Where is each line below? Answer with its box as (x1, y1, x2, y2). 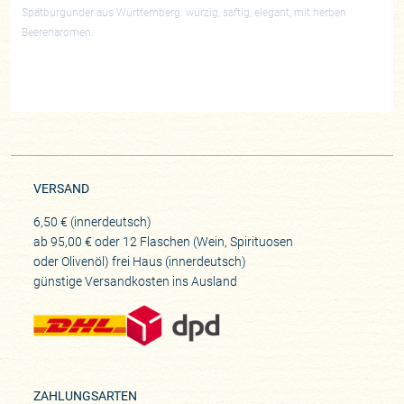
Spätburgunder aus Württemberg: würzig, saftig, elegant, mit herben (22, 5, 347, 19)
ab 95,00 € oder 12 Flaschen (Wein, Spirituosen (32, 234, 293, 249)
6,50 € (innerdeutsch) (32, 214, 151, 229)
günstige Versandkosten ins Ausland (32, 273, 237, 289)
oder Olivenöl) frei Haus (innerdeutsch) (32, 253, 246, 269)
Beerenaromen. (22, 25, 95, 39)
